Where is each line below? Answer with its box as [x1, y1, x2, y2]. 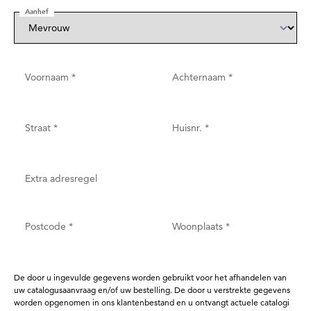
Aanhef [25, 6, 49, 16]
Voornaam [25, 71, 72, 83]
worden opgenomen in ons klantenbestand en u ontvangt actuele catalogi [14, 297, 289, 308]
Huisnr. [172, 121, 205, 134]
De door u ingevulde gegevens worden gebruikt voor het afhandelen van [14, 272, 287, 283]
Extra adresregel [25, 172, 97, 185]
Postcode [25, 220, 69, 233]
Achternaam [172, 71, 228, 83]
